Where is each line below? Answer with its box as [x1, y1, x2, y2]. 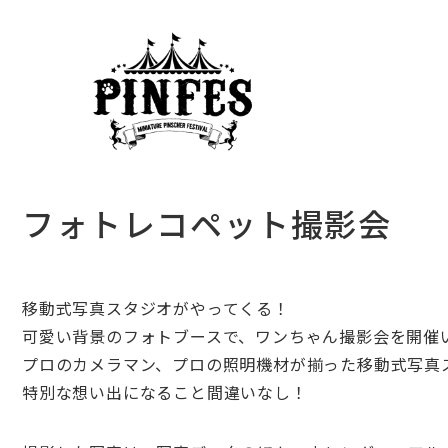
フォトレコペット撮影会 [22, 200, 392, 246]
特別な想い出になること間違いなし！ [22, 380, 308, 404]
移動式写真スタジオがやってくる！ [22, 296, 290, 320]
